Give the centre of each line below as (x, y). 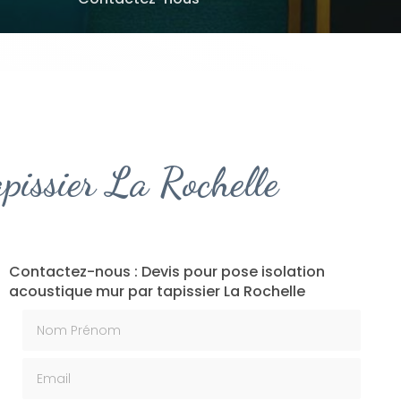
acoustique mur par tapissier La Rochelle (157, 291)
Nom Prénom (66, 319)
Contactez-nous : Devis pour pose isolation (166, 271)
